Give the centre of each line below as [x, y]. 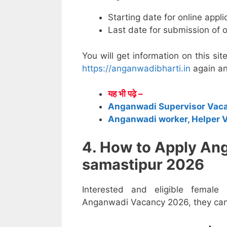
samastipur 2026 [143, 164]
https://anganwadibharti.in [136, 68]
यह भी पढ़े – [125, 94]
